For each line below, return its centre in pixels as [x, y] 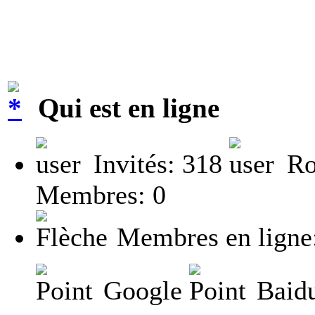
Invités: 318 [158, 164]
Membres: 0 [101, 195]
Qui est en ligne [125, 108]
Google [143, 291]
